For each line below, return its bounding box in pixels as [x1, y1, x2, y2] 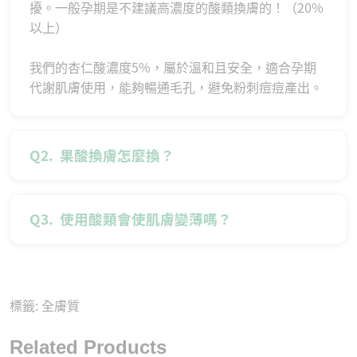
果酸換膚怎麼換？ [57, 144, 175, 165]
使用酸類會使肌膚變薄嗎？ [57, 208, 232, 229]
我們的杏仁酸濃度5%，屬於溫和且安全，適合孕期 [29, 57, 316, 76]
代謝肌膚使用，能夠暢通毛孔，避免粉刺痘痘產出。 [29, 76, 323, 96]
